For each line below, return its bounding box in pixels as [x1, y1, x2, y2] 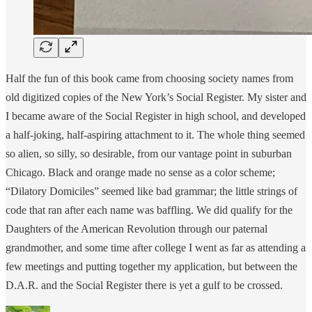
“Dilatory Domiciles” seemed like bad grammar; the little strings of [6, 185, 297, 197]
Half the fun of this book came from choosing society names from [6, 72, 293, 84]
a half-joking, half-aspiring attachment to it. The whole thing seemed [6, 128, 305, 141]
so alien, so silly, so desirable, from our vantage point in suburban [6, 147, 292, 159]
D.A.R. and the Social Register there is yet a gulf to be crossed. [6, 279, 283, 291]
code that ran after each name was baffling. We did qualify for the [6, 203, 292, 216]
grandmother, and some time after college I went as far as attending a [6, 241, 306, 253]
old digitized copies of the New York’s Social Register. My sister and [6, 91, 306, 103]
